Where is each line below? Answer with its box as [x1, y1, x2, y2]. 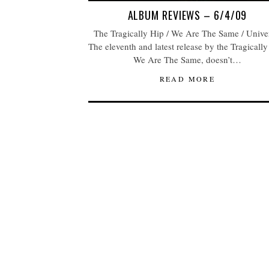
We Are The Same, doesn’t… [133, 53, 241, 65]
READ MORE [159, 73, 216, 83]
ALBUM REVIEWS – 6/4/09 [127, 7, 247, 23]
